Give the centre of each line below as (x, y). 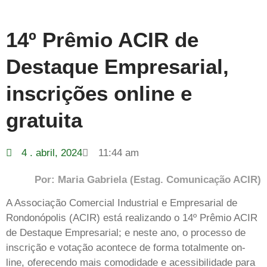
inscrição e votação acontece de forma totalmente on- (126, 248)
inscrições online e (99, 93)
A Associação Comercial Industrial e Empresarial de (122, 203)
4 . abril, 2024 (52, 153)
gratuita (44, 120)
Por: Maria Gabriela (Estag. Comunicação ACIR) (148, 180)
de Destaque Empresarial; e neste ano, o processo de (126, 233)
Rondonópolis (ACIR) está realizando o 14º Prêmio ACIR (132, 218)
